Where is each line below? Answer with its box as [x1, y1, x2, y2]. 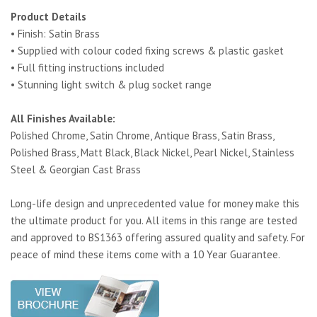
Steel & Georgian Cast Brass [11, 162, 141, 176]
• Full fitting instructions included [11, 60, 164, 74]
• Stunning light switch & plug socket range [11, 77, 212, 91]
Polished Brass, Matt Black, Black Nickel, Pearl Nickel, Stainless [11, 145, 294, 159]
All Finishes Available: [11, 111, 115, 125]
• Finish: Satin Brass [11, 26, 100, 40]
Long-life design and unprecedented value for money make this [11, 196, 299, 210]
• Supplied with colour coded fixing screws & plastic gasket [11, 43, 284, 57]
